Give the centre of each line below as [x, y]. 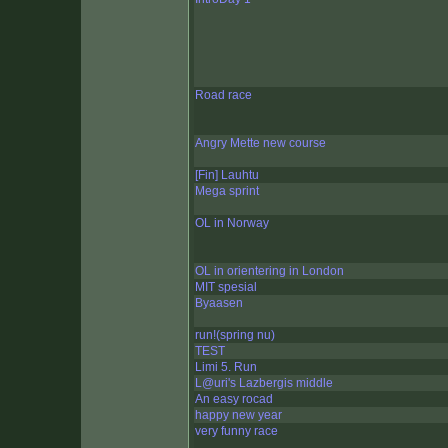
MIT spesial [226, 287]
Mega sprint [227, 191]
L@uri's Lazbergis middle [264, 383]
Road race [223, 95]
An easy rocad [234, 399]
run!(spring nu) [235, 335]
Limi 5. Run [226, 367]
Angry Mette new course [260, 143]
